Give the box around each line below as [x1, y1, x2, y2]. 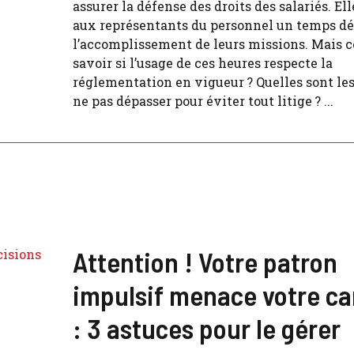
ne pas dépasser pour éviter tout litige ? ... [73, 92, 333, 109]
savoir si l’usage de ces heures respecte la [73, 55, 333, 71]
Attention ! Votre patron [73, 245, 337, 278]
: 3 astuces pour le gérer [73, 311, 341, 345]
